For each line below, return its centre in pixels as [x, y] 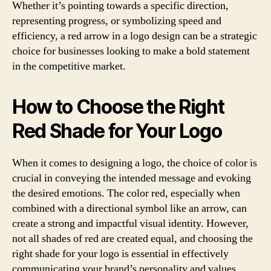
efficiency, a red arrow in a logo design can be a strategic [135, 36]
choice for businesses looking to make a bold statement [131, 51]
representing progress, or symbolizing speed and [117, 21]
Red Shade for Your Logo [117, 131]
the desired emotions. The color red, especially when [126, 193]
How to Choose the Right [118, 106]
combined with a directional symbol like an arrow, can [129, 208]
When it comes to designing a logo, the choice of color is [135, 163]
